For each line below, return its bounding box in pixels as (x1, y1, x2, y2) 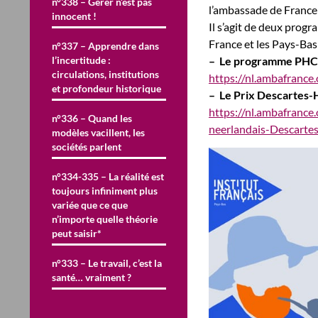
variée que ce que (52, 198, 128, 211)
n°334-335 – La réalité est (52, 170, 164, 182)
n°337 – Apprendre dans (52, 39, 159, 52)
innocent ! (52, 9, 97, 22)
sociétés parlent (52, 140, 121, 153)
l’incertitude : (52, 53, 111, 66)
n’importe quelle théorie (52, 212, 158, 225)
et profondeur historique (52, 82, 161, 94)
